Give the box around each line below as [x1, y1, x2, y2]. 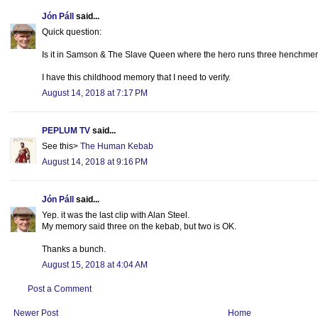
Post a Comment [28, 284, 92, 295]
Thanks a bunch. [42, 244, 106, 255]
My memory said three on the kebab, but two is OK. [42, 221, 236, 232]
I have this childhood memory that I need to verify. [42, 72, 231, 83]
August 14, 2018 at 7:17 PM [42, 88, 148, 99]
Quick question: [42, 27, 102, 38]
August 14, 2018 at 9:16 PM [42, 157, 148, 168]
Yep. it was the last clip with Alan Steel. [42, 210, 190, 221]
